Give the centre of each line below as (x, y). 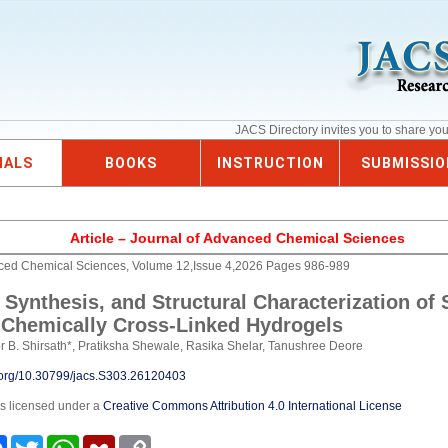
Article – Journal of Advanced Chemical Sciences (237, 238)
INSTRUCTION (270, 163)
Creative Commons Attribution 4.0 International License (253, 406)
